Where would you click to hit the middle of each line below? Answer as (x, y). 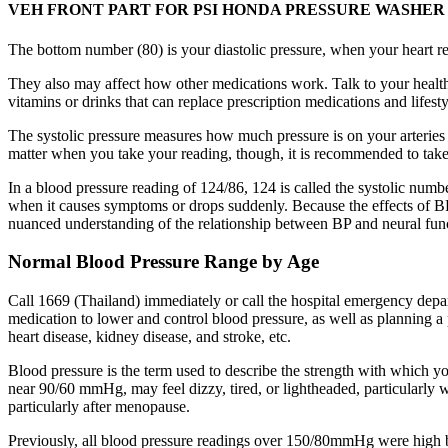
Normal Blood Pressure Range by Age (163, 262)
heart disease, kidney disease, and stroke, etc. (149, 336)
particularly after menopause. (99, 406)
